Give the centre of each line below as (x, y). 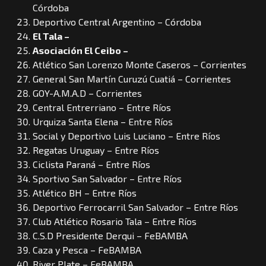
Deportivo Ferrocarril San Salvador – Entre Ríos (135, 207)
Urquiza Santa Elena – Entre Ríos (103, 121)
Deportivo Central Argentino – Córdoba (117, 21)
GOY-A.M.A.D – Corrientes (87, 93)
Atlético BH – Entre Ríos (85, 192)
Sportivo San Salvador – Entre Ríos (107, 178)
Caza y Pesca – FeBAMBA (87, 249)
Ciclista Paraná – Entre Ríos (91, 164)
